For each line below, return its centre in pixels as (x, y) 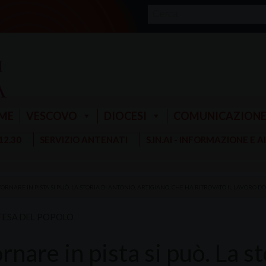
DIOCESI (125, 115)
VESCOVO (51, 115)
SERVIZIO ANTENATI (83, 140)
